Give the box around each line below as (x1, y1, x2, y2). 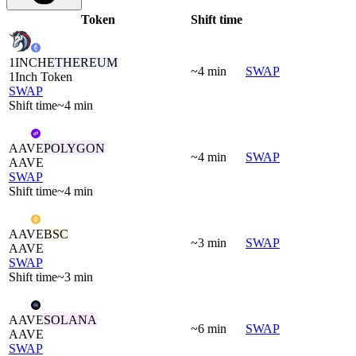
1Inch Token (9, 69, 72, 83)
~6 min (191, 321, 226, 335)
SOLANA (44, 312, 97, 327)
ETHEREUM (47, 55, 118, 69)
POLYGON (44, 141, 105, 155)
